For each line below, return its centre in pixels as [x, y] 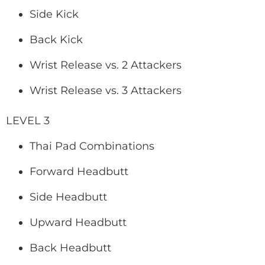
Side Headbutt [68, 197]
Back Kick [56, 40]
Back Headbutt [70, 248]
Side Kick [54, 14]
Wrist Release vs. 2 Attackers [106, 65]
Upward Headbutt [78, 222]
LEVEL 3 [28, 121]
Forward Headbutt [79, 172]
